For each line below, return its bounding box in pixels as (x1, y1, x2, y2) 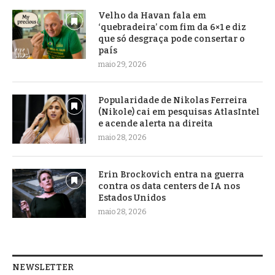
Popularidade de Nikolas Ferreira (98, 95, 247, 106)
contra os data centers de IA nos (98, 180, 240, 192)
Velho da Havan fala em (98, 10, 206, 21)
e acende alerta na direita (98, 118, 213, 129)
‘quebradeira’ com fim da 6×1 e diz (98, 21, 246, 33)
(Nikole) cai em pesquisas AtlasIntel (98, 106, 260, 117)
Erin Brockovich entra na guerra (98, 169, 244, 180)
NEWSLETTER (12, 261, 74, 273)
